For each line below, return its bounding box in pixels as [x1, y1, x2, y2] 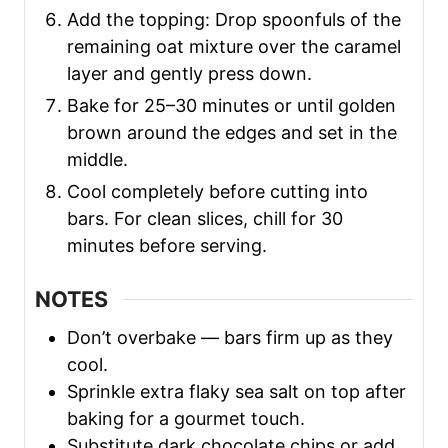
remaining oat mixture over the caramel [67, 36, 401, 58]
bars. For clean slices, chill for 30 [67, 208, 343, 230]
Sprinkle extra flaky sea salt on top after [67, 381, 406, 403]
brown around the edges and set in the [67, 122, 397, 144]
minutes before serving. [67, 235, 267, 257]
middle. [67, 149, 128, 171]
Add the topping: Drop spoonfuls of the [67, 9, 401, 31]
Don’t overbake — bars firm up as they [67, 327, 393, 349]
